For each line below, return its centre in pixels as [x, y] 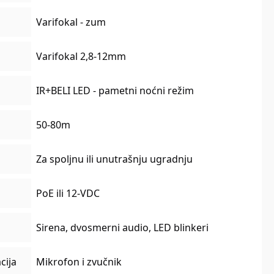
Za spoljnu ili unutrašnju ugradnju [115, 159]
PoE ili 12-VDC [68, 194]
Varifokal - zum [71, 22]
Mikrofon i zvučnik [79, 262]
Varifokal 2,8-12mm [81, 57]
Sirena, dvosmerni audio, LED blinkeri [123, 228]
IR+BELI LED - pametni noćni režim [115, 91]
